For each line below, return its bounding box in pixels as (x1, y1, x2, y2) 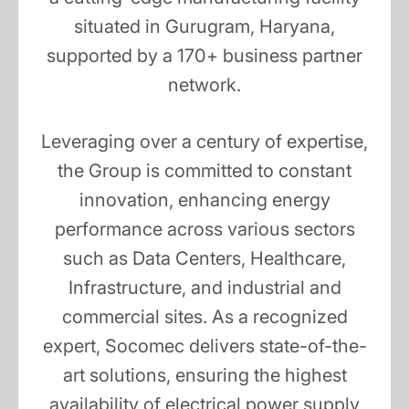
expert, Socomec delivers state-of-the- (42, 335, 367, 358)
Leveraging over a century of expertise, (41, 131, 368, 153)
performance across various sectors (54, 218, 355, 241)
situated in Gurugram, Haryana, (74, 16, 335, 38)
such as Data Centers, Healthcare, (63, 247, 346, 270)
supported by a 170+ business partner (47, 45, 362, 68)
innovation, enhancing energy (79, 189, 330, 212)
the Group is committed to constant (58, 160, 351, 183)
